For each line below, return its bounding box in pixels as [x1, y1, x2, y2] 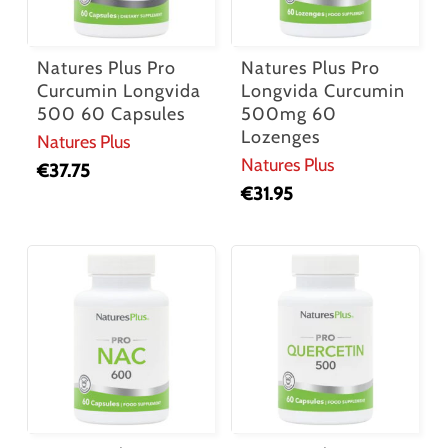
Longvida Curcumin [241, 80, 406, 103]
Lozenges [241, 126, 321, 149]
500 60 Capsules [36, 103, 185, 126]
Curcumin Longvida [36, 80, 201, 103]
